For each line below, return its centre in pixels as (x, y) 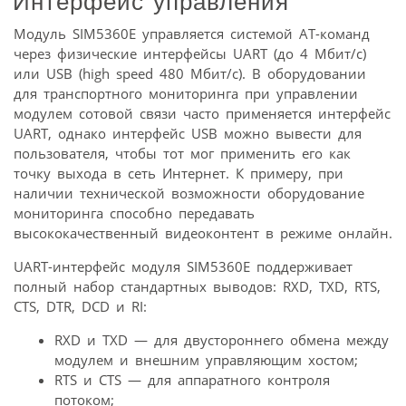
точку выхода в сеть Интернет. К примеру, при (179, 173)
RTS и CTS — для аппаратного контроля (192, 379)
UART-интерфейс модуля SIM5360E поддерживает (183, 266)
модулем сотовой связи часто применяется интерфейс (202, 113)
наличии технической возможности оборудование (189, 193)
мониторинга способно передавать (134, 213)
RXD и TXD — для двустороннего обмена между (222, 339)
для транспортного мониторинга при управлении (186, 93)
